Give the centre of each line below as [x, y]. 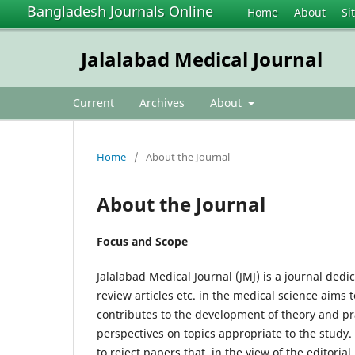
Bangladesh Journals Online [120, 11]
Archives [162, 102]
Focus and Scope [142, 241]
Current [94, 102]
